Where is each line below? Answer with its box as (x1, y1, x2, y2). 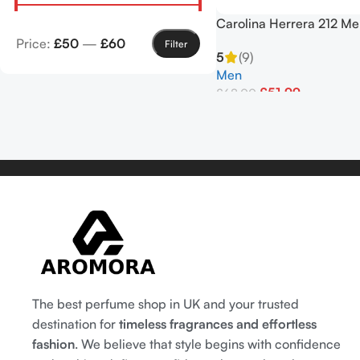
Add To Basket (227, 109, 289, 122)
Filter (164, 37, 187, 50)
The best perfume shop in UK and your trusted (32, 296, 299, 313)
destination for (32, 316, 119, 333)
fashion (32, 336, 75, 353)
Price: (16, 35, 54, 51)
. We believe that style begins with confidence (75, 336, 341, 353)
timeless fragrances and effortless (119, 316, 317, 333)
